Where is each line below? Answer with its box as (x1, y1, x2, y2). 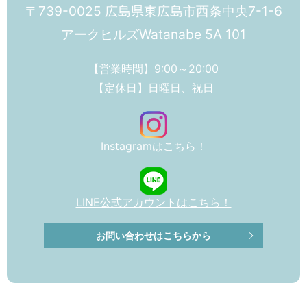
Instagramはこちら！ (100, 138, 207, 153)
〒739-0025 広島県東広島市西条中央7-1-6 (25, 2, 282, 19)
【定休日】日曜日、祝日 (93, 80, 214, 95)
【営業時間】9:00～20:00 (88, 61, 219, 75)
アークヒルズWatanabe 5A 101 (61, 25, 246, 42)
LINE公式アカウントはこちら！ (75, 195, 232, 209)
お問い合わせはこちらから (96, 230, 211, 242)
